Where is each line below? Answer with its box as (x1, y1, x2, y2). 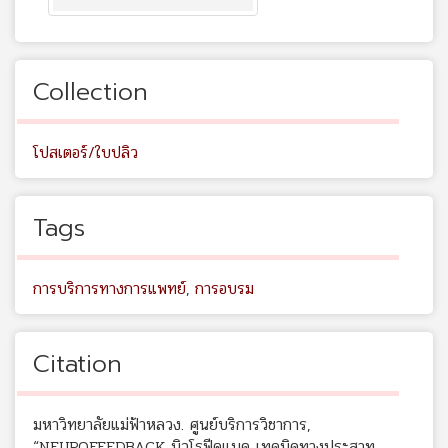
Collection (33, 73, 148, 110)
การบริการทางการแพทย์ (33, 275, 186, 301)
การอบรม (195, 275, 254, 301)
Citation (33, 345, 122, 382)
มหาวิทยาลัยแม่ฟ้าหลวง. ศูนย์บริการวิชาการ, (33, 411, 310, 437)
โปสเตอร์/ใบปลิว (33, 139, 138, 165)
